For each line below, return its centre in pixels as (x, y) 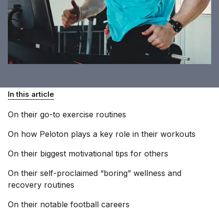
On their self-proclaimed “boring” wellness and (95, 173)
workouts (178, 134)
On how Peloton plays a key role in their (84, 134)
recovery (26, 185)
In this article (31, 94)
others (156, 153)
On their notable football (55, 204)
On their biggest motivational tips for (76, 153)
